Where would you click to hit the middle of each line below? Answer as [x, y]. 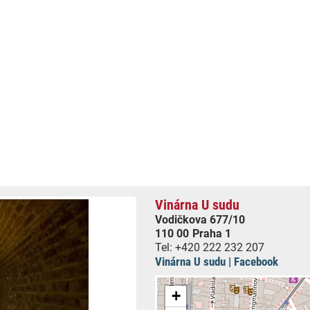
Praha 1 [211, 234]
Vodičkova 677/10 [200, 220]
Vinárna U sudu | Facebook [216, 262]
